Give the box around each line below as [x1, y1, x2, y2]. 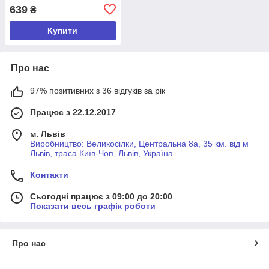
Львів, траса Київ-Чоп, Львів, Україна [30, 148, 173, 158]
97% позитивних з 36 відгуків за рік [30, 85, 165, 95]
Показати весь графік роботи [30, 201, 156, 211]
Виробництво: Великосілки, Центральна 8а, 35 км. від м [30, 138, 249, 148]
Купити [47, 25, 78, 35]
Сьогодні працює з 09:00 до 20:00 [30, 191, 172, 201]
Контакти [30, 169, 68, 180]
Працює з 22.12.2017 [30, 107, 116, 117]
